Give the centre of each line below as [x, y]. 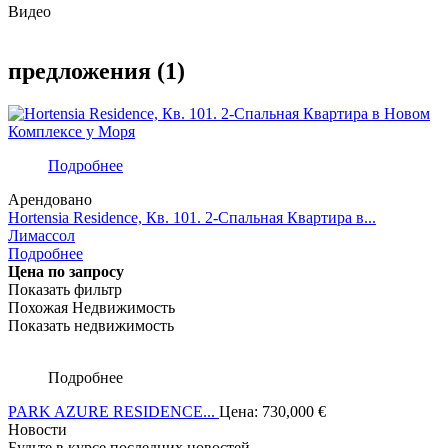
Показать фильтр [65, 290]
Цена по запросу [66, 272]
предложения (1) [96, 71]
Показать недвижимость [91, 326]
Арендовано [50, 200]
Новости [37, 430]
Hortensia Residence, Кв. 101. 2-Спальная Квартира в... [192, 218]
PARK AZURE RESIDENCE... [113, 412]
